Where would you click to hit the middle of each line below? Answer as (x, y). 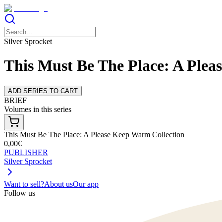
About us (58, 184)
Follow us (20, 193)
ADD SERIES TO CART (43, 91)
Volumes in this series (38, 109)
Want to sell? (24, 184)
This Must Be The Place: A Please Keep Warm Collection (94, 134)
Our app (86, 184)
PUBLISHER (26, 152)
